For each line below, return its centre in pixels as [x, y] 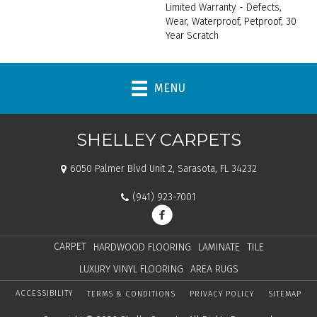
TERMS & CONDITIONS [131, 294]
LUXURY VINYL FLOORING [131, 269]
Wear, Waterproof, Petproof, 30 [231, 21]
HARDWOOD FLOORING [142, 247]
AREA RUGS [214, 269]
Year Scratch [192, 35]
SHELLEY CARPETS [158, 139]
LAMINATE [219, 247]
